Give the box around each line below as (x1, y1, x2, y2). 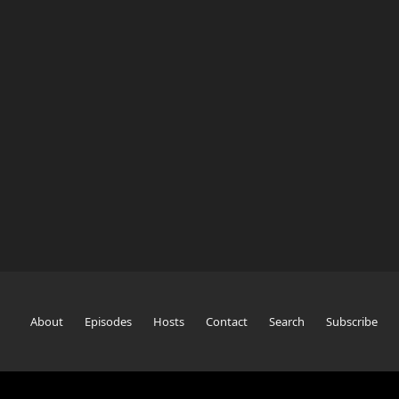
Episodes (85, 313, 132, 330)
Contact (206, 313, 248, 330)
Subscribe (326, 313, 378, 330)
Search (269, 313, 305, 330)
